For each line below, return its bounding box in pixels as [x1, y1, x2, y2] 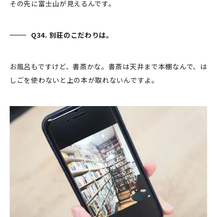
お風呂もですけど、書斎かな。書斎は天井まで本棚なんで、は [10, 62, 207, 72]
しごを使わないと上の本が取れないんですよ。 [10, 75, 163, 85]
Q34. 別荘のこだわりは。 [31, 30, 113, 40]
